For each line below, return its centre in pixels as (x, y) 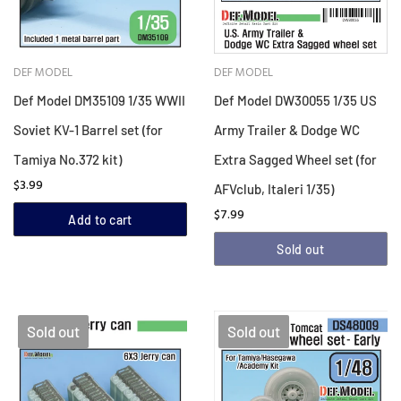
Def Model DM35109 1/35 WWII (99, 101)
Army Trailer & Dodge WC (287, 130)
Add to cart (100, 220)
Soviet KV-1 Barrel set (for (88, 130)
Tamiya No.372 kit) (68, 160)
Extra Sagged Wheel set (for (295, 160)
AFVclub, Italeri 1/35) (274, 189)
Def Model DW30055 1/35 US (295, 101)
